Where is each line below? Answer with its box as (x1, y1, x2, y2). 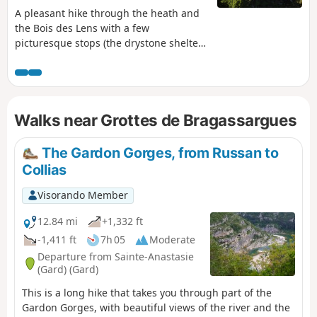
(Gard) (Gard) (38, 263, 98, 277)
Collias (22, 161, 67, 178)
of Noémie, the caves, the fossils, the (15, 50, 189, 64)
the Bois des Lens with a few (15, 21, 149, 35)
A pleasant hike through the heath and (15, 6, 200, 20)
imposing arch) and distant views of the (15, 65, 203, 79)
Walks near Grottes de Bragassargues (14, 110, 297, 129)
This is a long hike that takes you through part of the (22, 285, 272, 299)
